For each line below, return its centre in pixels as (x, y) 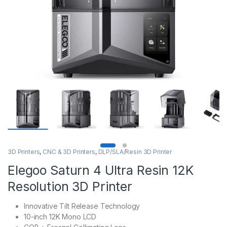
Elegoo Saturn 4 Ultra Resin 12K (101, 171)
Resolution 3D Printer (70, 187)
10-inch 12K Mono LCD (60, 217)
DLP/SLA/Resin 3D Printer (135, 152)
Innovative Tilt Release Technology (82, 206)
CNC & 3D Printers (69, 152)
